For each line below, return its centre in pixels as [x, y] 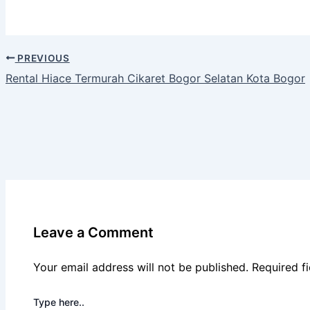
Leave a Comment [93, 233]
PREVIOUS [42, 58]
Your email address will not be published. [141, 267]
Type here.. [59, 302]
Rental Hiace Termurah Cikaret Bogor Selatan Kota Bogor [155, 78]
